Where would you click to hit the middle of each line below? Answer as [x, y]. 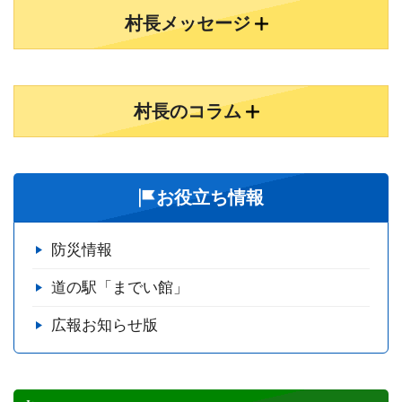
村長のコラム [188, 112]
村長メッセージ [188, 24]
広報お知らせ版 [105, 326]
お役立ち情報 [210, 198]
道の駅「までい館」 [120, 288]
